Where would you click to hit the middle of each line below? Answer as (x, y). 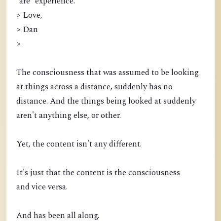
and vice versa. (42, 187)
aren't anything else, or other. (69, 116)
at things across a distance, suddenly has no (94, 87)
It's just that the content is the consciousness (98, 173)
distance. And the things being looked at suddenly (106, 101)
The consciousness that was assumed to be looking (108, 73)
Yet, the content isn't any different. (79, 144)
